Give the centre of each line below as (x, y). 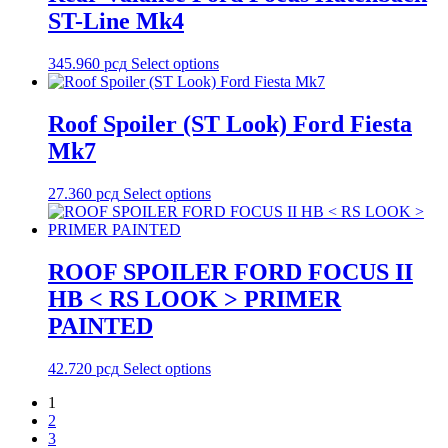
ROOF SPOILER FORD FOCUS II (230, 271)
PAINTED (100, 325)
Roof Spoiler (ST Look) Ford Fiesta (230, 124)
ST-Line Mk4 (116, 21)
